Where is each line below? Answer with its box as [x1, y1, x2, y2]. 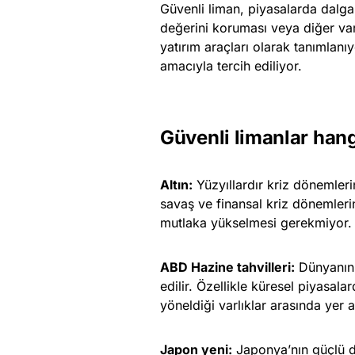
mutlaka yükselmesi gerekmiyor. [160, 214, 352, 231]
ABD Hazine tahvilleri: [160, 258, 295, 275]
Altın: [160, 176, 193, 193]
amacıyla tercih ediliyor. [160, 57, 302, 74]
